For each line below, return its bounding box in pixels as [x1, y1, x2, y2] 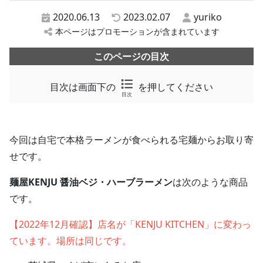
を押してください [136, 80, 213, 93]
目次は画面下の [50, 80, 118, 93]
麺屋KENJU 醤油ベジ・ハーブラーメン [9, 175, 173, 188]
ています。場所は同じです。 [9, 234, 131, 247]
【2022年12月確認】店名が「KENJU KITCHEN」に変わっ [9, 217, 251, 231]
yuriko [194, 10, 222, 23]
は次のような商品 [173, 175, 248, 188]
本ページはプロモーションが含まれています [55, 25, 220, 37]
